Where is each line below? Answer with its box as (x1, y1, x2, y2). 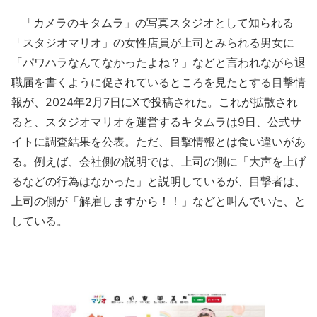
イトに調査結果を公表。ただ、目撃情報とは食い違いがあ (11, 134, 306, 149)
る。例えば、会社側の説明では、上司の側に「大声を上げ (11, 154, 306, 168)
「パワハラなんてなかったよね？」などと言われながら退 (11, 55, 306, 69)
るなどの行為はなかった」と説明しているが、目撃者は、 (11, 174, 306, 188)
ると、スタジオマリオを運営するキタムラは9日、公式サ (11, 115, 301, 129)
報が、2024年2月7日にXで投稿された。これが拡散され (11, 95, 298, 109)
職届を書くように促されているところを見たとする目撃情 (11, 75, 306, 89)
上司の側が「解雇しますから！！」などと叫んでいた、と (11, 194, 306, 208)
